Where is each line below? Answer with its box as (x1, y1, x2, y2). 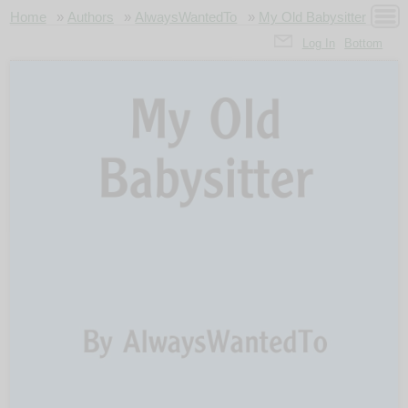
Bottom (344, 36, 383, 50)
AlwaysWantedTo (135, 9, 238, 25)
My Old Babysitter (258, 9, 366, 25)
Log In (301, 36, 335, 50)
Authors (67, 9, 115, 25)
